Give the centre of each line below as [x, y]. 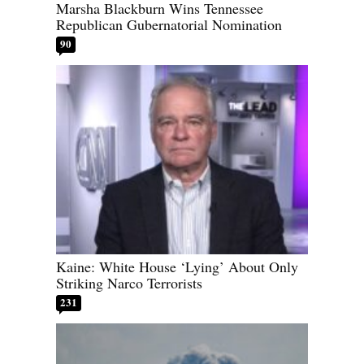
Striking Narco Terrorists [129, 282]
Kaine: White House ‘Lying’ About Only [177, 266]
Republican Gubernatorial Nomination [169, 25]
